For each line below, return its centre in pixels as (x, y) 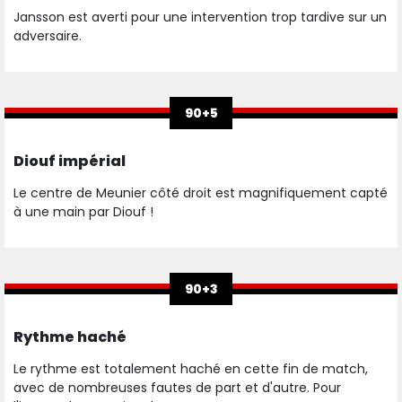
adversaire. (48, 36)
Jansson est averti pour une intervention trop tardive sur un (200, 17)
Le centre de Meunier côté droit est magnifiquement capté (201, 193)
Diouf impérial (70, 162)
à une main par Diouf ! (83, 212)
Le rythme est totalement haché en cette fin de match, (191, 369)
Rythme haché (70, 337)
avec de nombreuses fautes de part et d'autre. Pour (177, 388)
